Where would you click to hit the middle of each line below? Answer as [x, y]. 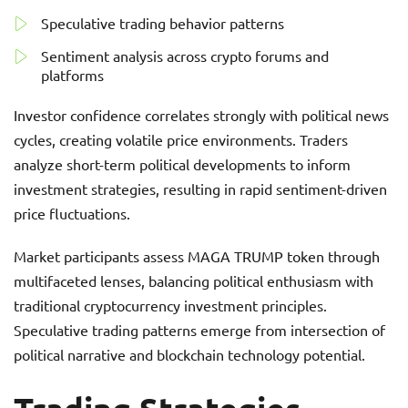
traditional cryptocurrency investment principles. [170, 305]
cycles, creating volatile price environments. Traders [181, 139]
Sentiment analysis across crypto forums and [185, 56]
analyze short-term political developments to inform [182, 164]
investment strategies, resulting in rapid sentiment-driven [200, 189]
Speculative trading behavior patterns [163, 23]
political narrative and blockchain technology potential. [189, 354]
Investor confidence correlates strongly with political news [201, 115]
